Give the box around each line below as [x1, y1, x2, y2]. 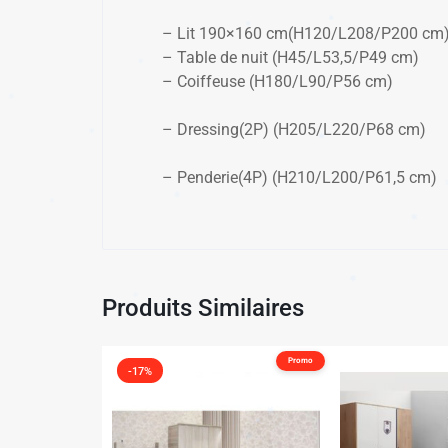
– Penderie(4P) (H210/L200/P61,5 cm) [162, 168, 437, 187]
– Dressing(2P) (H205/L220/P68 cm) [162, 120, 426, 139]
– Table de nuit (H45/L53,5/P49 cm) [162, 48, 419, 67]
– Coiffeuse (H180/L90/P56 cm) [162, 72, 393, 91]
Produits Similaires [102, 294, 304, 322]
